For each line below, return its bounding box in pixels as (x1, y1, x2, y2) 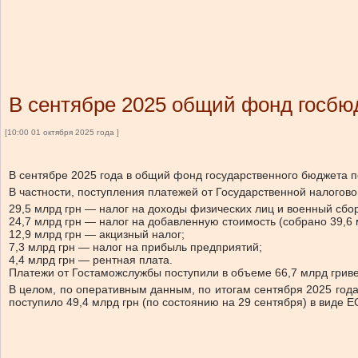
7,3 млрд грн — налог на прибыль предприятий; (9, 241, 262, 253)
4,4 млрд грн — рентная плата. (9, 253, 173, 266)
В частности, (9, 185, 74, 198)
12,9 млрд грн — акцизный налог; (9, 228, 185, 241)
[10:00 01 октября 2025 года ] (5, 128, 119, 137)
